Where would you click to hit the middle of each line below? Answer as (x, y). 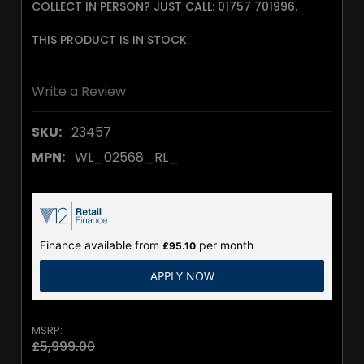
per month (225, 245)
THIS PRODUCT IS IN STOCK (109, 40)
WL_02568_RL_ (127, 158)
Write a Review (79, 92)
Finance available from (101, 245)
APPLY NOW (182, 276)
